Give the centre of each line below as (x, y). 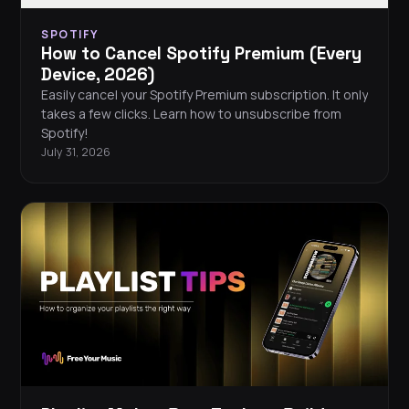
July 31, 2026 (76, 152)
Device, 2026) (98, 75)
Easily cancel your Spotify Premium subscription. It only (204, 95)
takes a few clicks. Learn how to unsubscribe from (191, 114)
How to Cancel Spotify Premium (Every (201, 54)
